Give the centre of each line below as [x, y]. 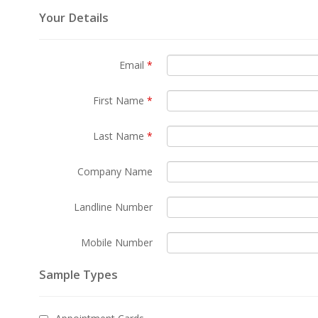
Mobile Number [117, 242]
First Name [120, 100]
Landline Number [113, 207]
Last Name [120, 136]
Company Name [115, 171]
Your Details [74, 18]
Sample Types [78, 275]
